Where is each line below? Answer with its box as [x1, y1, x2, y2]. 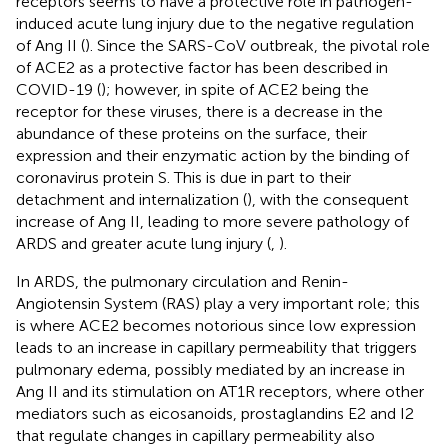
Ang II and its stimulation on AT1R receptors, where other [16, 381, 424, 401]
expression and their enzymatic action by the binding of [16, 145, 409, 165]
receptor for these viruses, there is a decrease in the [16, 101, 383, 121]
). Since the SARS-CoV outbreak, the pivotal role [85, 35, 430, 55]
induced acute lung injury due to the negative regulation [16, 13, 414, 33]
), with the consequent [247, 189, 409, 209]
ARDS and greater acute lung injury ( [16, 233, 271, 253]
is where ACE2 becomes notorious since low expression [16, 315, 416, 335]
